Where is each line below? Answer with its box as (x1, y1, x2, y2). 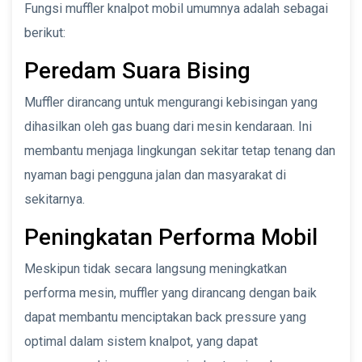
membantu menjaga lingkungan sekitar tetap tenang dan (24, 142, 335, 158)
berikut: (24, 24, 65, 40)
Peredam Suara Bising (24, 57, 250, 84)
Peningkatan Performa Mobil (24, 223, 318, 250)
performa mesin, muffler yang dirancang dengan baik (24, 284, 317, 301)
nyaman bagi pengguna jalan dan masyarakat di (24, 166, 286, 183)
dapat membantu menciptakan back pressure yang (24, 309, 306, 325)
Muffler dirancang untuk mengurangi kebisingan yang (24, 94, 318, 110)
